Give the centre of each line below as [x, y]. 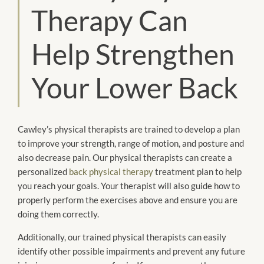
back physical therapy [111, 172]
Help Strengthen [133, 54]
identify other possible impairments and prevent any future [131, 251]
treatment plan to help [197, 172]
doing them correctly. [59, 214]
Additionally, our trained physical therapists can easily [122, 237]
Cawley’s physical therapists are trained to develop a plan [129, 129]
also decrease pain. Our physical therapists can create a [125, 158]
